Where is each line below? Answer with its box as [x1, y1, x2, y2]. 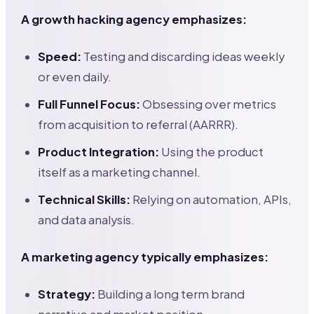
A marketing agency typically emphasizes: [21, 250, 269, 264]
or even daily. [38, 69, 112, 84]
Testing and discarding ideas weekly [81, 49, 285, 64]
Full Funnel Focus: [38, 97, 141, 111]
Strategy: [38, 287, 96, 301]
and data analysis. [38, 212, 135, 227]
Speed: [38, 49, 82, 64]
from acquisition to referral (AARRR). [38, 117, 239, 132]
